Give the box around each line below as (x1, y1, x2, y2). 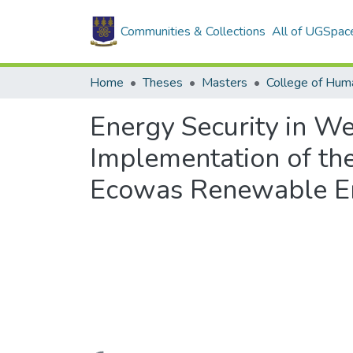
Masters (202, 74, 247, 91)
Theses (143, 74, 183, 91)
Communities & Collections (121, 23, 266, 40)
